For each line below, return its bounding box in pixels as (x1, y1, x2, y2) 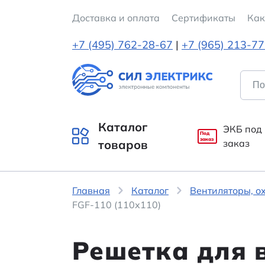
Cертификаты (172, 12, 235, 24)
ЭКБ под (223, 123, 263, 135)
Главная (72, 185, 110, 196)
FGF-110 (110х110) (72, 199, 161, 211)
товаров (98, 137, 148, 152)
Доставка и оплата (72, 12, 160, 24)
